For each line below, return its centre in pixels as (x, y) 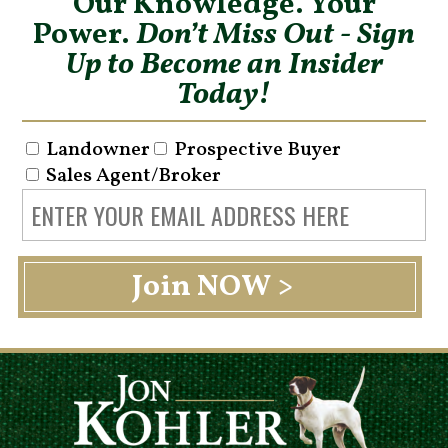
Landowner (98, 149)
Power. (84, 34)
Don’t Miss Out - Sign (275, 34)
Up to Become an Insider (224, 64)
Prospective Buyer (258, 149)
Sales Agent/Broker (134, 175)
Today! (224, 94)
